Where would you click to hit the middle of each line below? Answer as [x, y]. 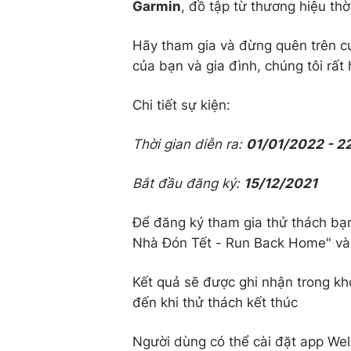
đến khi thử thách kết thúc [215, 302]
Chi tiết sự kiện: [181, 105]
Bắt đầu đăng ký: [188, 183]
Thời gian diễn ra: [189, 144]
